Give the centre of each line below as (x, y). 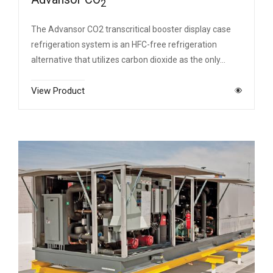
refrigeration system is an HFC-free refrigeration (124, 44)
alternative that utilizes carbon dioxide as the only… (128, 59)
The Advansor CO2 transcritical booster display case (131, 29)
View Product (58, 90)
